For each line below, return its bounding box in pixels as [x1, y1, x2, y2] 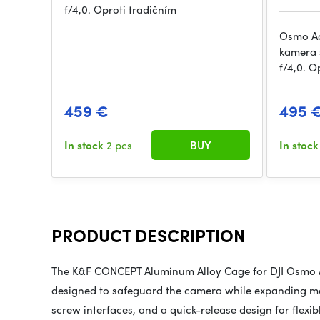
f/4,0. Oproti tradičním [64, 1, 176, 18]
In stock [64, 137, 106, 154]
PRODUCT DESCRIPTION [51, 223, 245, 248]
